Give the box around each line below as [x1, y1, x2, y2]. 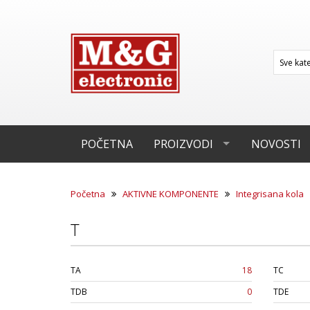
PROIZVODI [154, 136, 213, 152]
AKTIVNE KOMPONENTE [122, 188, 219, 200]
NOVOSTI [251, 136, 301, 152]
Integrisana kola [236, 188, 304, 200]
